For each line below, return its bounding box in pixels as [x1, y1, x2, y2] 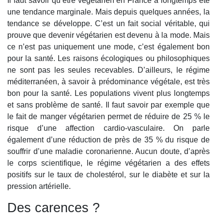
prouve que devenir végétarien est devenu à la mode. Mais [7, 31, 210, 40]
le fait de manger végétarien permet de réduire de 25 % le [7, 112, 210, 121]
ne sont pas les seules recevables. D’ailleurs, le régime [7, 66, 210, 75]
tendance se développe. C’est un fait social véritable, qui [7, 19, 210, 28]
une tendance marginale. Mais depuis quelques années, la [7, 8, 210, 16]
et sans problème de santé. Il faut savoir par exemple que [7, 101, 210, 109]
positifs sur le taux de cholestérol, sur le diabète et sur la [7, 170, 210, 179]
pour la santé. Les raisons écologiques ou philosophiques [7, 54, 210, 63]
